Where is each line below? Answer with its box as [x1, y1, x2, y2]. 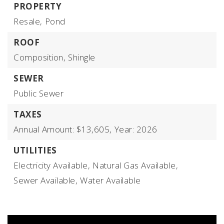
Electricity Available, [13, 159, 90, 171]
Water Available [80, 174, 141, 186]
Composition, [13, 51, 65, 63]
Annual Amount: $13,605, [13, 123, 112, 135]
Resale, [13, 15, 42, 27]
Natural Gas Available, [92, 159, 178, 171]
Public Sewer [13, 87, 63, 99]
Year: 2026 [114, 123, 157, 135]
